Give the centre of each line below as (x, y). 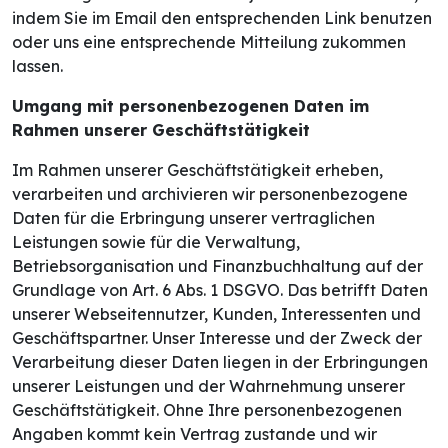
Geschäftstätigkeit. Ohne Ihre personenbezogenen (207, 410)
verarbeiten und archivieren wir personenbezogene (210, 194)
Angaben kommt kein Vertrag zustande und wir (194, 434)
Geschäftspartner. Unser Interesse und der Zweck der (217, 338)
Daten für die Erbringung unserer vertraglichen (193, 218)
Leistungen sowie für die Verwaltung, (156, 242)
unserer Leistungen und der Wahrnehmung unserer (208, 386)
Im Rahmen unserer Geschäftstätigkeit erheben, (197, 170)
